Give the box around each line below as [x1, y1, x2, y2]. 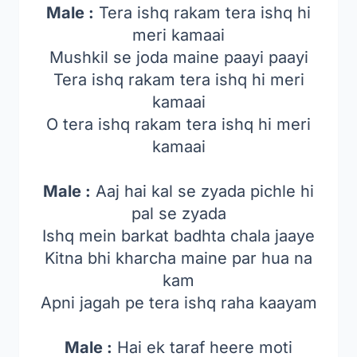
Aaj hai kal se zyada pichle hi [91, 182, 314, 201]
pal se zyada [131, 204, 226, 223]
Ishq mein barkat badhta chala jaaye [42, 226, 315, 245]
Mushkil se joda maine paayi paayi [49, 48, 308, 67]
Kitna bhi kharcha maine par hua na [45, 249, 312, 268]
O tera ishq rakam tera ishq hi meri [46, 115, 311, 134]
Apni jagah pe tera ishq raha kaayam [40, 293, 317, 312]
